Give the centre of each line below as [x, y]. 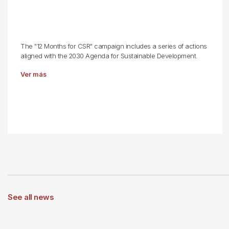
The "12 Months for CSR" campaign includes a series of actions [114, 46]
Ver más [33, 74]
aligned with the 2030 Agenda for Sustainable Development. [109, 56]
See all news [31, 197]
